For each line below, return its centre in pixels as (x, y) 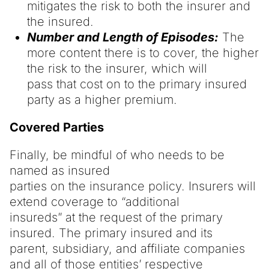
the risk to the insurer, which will (117, 68)
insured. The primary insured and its (111, 233)
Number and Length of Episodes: (122, 37)
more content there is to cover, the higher (143, 53)
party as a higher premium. (102, 99)
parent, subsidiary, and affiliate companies (127, 248)
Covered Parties (57, 127)
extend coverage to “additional (95, 201)
